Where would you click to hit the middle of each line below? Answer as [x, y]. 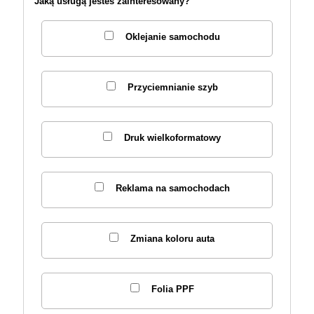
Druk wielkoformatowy [172, 137]
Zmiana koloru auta [172, 238]
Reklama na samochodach [172, 188]
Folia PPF [172, 289]
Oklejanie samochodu [172, 36]
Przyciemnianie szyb [172, 87]
